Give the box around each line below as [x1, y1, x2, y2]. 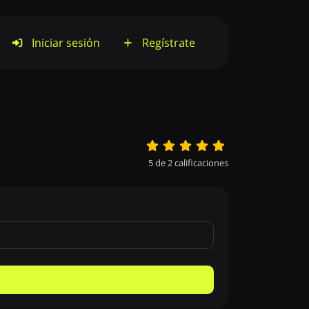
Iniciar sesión [28, 35, 100, 50]
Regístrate [139, 35, 195, 50]
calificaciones [172, 157, 228, 169]
